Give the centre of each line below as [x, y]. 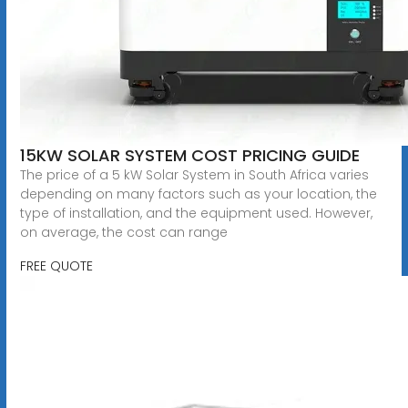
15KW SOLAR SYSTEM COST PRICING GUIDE [189, 155]
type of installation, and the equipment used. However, [196, 213]
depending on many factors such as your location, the [198, 194]
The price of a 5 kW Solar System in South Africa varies [194, 174]
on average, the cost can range [123, 232]
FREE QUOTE [56, 265]
